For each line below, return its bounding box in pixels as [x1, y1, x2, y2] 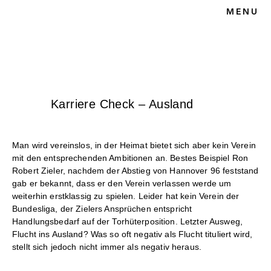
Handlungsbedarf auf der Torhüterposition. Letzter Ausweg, [12, 216, 243, 226]
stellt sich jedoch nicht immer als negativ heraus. [12, 241, 202, 252]
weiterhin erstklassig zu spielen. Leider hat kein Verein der [12, 191, 240, 201]
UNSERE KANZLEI [12, 64, 109, 72]
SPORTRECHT [12, 50, 85, 59]
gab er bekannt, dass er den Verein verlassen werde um [12, 178, 232, 188]
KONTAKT [12, 77, 65, 85]
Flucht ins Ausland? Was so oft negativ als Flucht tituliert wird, [12, 229, 253, 239]
